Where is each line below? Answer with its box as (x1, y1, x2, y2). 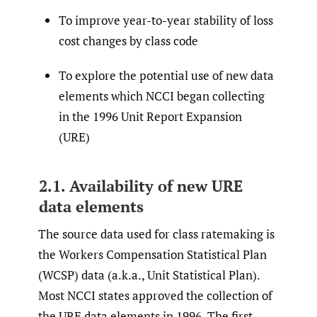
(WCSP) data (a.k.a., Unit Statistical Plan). (38, 266, 260, 283)
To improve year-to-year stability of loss (59, 12, 273, 29)
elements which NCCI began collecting (59, 88, 265, 105)
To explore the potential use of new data (59, 67, 274, 84)
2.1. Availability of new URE (38, 175, 243, 197)
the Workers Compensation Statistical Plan (38, 246, 267, 263)
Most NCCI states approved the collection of (38, 287, 272, 304)
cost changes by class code (59, 33, 198, 50)
